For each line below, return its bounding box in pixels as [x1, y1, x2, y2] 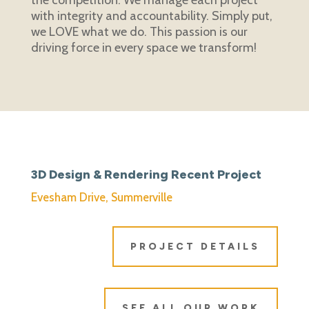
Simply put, [211, 8, 272, 23]
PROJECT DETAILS [130, 240, 261, 252]
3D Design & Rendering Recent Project [30, 166, 261, 182]
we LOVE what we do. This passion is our [30, 23, 248, 39]
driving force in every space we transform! [30, 39, 259, 55]
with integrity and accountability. [30, 8, 212, 23]
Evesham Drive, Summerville [30, 190, 172, 204]
